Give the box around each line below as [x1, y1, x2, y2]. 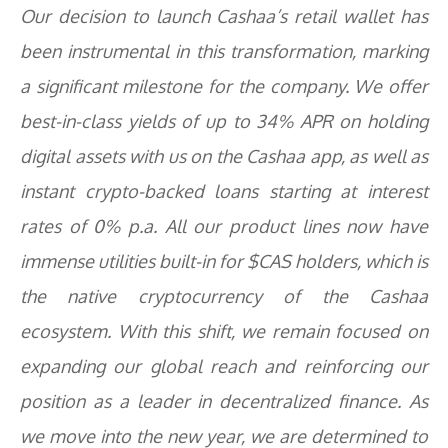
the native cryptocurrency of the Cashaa [20, 285, 428, 307]
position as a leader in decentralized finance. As [20, 390, 428, 412]
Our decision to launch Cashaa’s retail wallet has [20, 5, 428, 27]
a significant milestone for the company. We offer [20, 75, 428, 97]
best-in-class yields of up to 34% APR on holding [20, 110, 428, 132]
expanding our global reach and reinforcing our [20, 355, 428, 377]
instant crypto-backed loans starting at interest [20, 180, 428, 202]
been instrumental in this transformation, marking [20, 40, 428, 62]
